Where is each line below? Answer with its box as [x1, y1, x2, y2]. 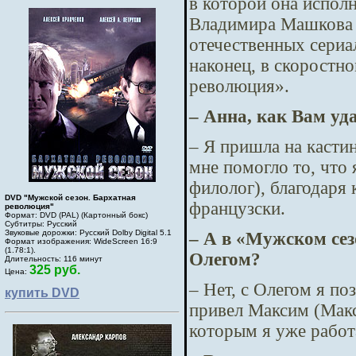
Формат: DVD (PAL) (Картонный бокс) [5, 211, 148, 219]
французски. [189, 198, 285, 219]
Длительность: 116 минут [5, 254, 103, 263]
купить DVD [5, 286, 79, 300]
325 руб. [29, 263, 80, 277]
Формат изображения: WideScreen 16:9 [5, 237, 157, 246]
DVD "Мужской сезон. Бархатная [5, 193, 136, 202]
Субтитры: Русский [5, 219, 77, 228]
